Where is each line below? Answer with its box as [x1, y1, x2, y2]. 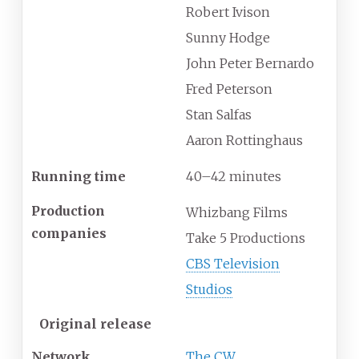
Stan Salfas [186, 107, 252, 123]
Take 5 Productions [186, 230, 305, 247]
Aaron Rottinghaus [186, 132, 303, 149]
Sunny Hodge [186, 30, 270, 46]
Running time [31, 168, 126, 185]
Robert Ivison [186, 4, 270, 21]
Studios [186, 281, 232, 298]
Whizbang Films [186, 204, 288, 221]
